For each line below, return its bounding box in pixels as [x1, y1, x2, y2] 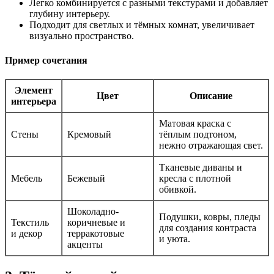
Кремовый [67, 128, 111, 139]
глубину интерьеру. [29, 9, 110, 20]
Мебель [11, 172, 42, 183]
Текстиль [11, 217, 49, 228]
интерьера [11, 95, 56, 106]
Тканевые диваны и [159, 161, 242, 172]
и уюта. [159, 233, 190, 244]
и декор [11, 228, 42, 239]
